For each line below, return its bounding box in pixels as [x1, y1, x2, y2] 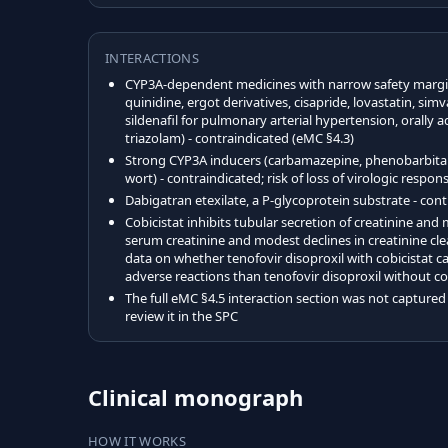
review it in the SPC [125, 307, 238, 325]
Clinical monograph [88, 382, 303, 412]
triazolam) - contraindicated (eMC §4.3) [125, 129, 354, 147]
